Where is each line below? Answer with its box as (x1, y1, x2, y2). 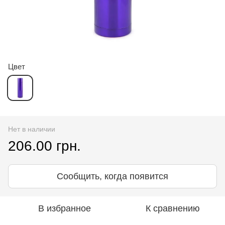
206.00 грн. (8, 138, 81, 154)
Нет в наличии (8, 125, 55, 133)
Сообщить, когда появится (57, 171, 168, 181)
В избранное (38, 203, 91, 213)
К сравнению (146, 203, 200, 213)
